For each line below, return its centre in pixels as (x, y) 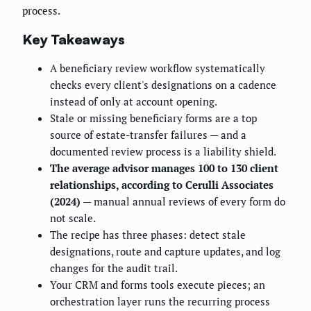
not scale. (73, 218)
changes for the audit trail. (114, 268)
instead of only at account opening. (134, 102)
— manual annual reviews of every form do (183, 202)
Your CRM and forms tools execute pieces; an (158, 285)
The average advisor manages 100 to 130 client (164, 168)
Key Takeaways (74, 39)
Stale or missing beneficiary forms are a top (153, 118)
